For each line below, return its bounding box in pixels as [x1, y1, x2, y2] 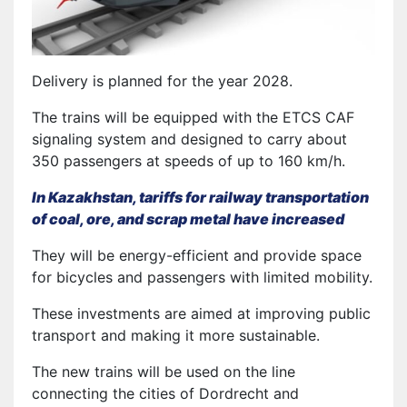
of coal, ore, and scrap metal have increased [32, 209, 344, 228]
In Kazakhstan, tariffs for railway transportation [32, 187, 369, 206]
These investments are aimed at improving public [32, 303, 371, 323]
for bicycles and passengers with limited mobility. [32, 267, 372, 286]
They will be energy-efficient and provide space [32, 245, 362, 264]
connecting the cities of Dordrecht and [32, 383, 299, 402]
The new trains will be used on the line [32, 362, 295, 381]
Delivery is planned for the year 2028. [32, 71, 293, 90]
